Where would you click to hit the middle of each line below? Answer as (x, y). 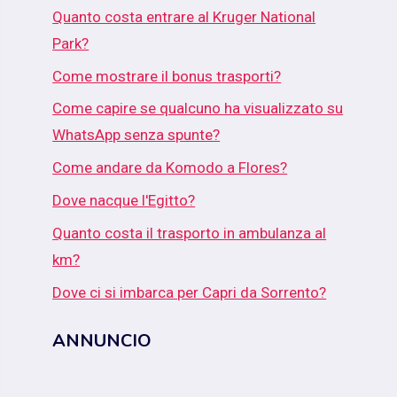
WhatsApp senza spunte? (136, 135)
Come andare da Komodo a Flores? (170, 168)
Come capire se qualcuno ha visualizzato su (198, 109)
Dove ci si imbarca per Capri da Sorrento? (190, 292)
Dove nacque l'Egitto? (124, 200)
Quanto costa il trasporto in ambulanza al (190, 233)
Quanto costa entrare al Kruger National (184, 16)
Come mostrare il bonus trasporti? (167, 76)
